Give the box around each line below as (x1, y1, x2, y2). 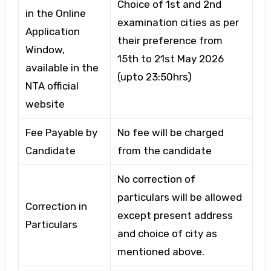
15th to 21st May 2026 (117, 52, 224, 65)
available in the (25, 61, 99, 74)
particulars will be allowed (117, 191, 242, 203)
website (25, 97, 65, 110)
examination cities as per (117, 16, 239, 28)
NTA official (25, 79, 79, 92)
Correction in (25, 200, 87, 212)
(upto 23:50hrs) (117, 70, 192, 83)
